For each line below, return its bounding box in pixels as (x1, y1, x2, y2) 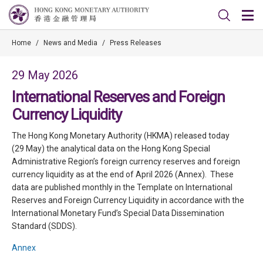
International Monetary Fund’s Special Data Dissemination (12, 208, 224, 218)
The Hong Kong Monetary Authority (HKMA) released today (12, 131, 230, 140)
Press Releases (110, 39, 161, 47)
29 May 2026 (12, 68, 78, 82)
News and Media (43, 39, 97, 47)
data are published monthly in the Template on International (12, 183, 232, 192)
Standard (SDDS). (12, 221, 77, 231)
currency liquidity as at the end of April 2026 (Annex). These (12, 170, 234, 179)
